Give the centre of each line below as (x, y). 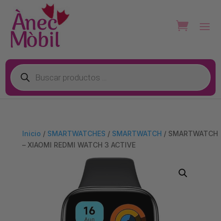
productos (28, 80)
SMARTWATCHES (76, 133)
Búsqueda (28, 67)
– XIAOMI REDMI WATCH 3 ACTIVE (79, 145)
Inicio (31, 133)
